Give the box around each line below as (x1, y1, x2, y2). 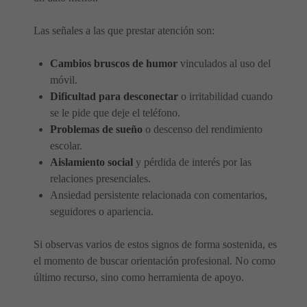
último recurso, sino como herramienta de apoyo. (34, 271, 244, 283)
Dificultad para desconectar (50, 90, 178, 102)
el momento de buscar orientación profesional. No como (34, 255, 275, 267)
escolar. (50, 140, 82, 151)
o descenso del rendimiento (143, 123, 262, 135)
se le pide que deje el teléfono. (50, 107, 180, 119)
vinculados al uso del (177, 58, 271, 69)
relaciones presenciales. (50, 173, 151, 184)
